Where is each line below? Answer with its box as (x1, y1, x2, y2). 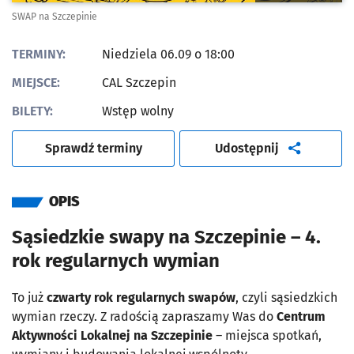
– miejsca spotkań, (213, 328, 322, 344)
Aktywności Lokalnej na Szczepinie (12, 328, 213, 344)
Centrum (277, 309, 326, 325)
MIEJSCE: (12, 75, 60, 91)
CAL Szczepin (102, 75, 176, 91)
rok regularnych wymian (12, 250, 220, 273)
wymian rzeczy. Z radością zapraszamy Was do (12, 309, 277, 325)
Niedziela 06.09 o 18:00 (102, 47, 235, 62)
